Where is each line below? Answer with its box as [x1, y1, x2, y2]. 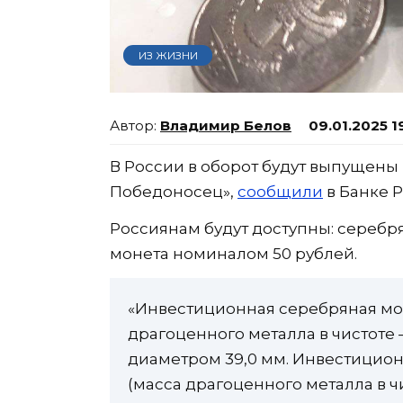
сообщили [237, 182, 323, 201]
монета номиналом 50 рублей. [110, 244, 357, 263]
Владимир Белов [160, 116, 291, 134]
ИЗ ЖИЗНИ [138, 48, 198, 62]
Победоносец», [110, 182, 237, 201]
